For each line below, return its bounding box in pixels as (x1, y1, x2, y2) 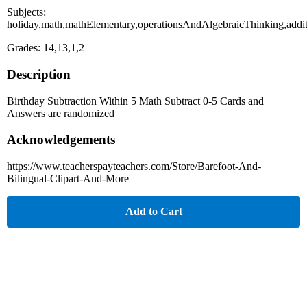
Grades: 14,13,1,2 (7, 42, 84, 54)
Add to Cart (125, 206, 182, 218)
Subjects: (7, 6, 46, 19)
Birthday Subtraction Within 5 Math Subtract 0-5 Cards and (7, 95, 264, 107)
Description (7, 66, 71, 82)
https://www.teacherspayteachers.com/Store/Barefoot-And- (7, 160, 261, 173)
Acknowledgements (7, 132, 115, 147)
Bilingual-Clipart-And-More (7, 173, 129, 185)
